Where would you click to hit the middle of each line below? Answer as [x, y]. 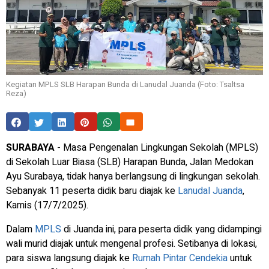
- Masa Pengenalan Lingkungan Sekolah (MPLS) [156, 148]
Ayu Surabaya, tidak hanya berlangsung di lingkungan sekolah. [133, 177]
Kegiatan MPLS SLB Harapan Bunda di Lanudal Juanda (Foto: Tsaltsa [125, 85]
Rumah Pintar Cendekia [180, 258]
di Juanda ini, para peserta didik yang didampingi [162, 230]
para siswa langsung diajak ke [68, 258]
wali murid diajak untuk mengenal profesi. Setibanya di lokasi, [131, 244]
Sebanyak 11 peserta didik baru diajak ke [92, 191]
